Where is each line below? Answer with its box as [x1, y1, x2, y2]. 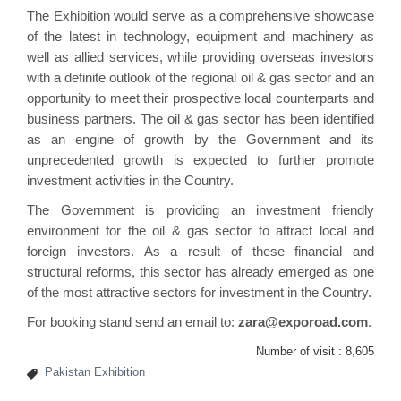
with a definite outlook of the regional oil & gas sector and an [27, 69, 374, 85]
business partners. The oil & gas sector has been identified [27, 110, 374, 126]
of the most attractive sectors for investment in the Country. [27, 284, 371, 300]
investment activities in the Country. [27, 172, 234, 188]
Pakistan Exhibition [45, 364, 145, 379]
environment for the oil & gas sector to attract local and [27, 222, 374, 238]
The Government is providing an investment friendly [27, 201, 374, 218]
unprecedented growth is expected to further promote [27, 151, 374, 167]
